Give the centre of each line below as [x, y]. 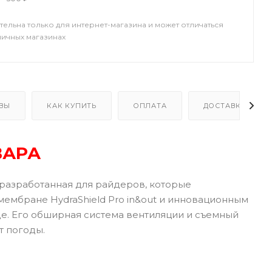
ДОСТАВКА [225, 105]
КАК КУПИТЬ [72, 105]
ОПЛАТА [150, 105]
